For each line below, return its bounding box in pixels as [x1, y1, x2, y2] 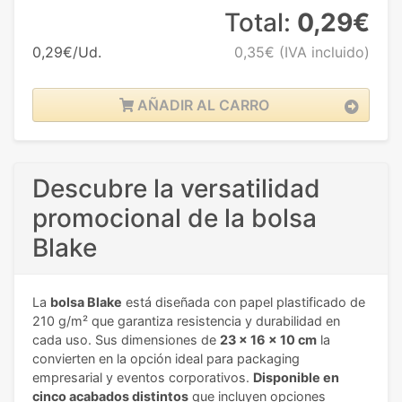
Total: [223, 6, 297, 38]
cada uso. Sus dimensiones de [32, 331, 220, 347]
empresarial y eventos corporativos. [32, 369, 253, 385]
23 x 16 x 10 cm [220, 331, 317, 347]
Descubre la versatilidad [32, 172, 320, 204]
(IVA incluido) [274, 42, 370, 61]
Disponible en [253, 369, 339, 385]
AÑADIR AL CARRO [133, 95, 269, 114]
